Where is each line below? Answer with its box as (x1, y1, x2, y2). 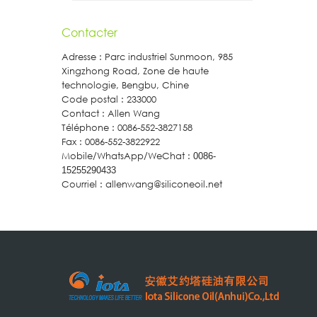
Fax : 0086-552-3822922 (62, 136, 160, 149)
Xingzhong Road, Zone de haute (62, 65, 209, 78)
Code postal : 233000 (62, 93, 156, 106)
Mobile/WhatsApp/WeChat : (62, 150, 193, 163)
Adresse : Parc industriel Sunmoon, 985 (62, 51, 233, 64)
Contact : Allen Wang (62, 108, 160, 120)
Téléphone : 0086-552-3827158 (62, 122, 192, 134)
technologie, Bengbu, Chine (62, 79, 189, 92)
